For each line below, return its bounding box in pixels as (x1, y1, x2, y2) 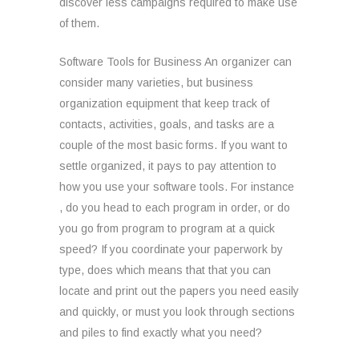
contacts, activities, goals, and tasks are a (59, 118, 274, 131)
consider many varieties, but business (59, 76, 253, 89)
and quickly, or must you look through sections (59, 305, 295, 318)
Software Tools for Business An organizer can (59, 55, 292, 68)
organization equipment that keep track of (59, 97, 269, 110)
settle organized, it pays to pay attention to (59, 159, 276, 172)
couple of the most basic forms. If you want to (59, 139, 288, 151)
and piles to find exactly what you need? (59, 326, 262, 339)
